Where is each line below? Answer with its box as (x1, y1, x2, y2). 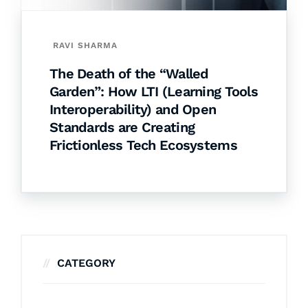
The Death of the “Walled (49, 65, 209, 82)
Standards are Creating (49, 119, 195, 136)
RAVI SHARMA (53, 41, 118, 51)
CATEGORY (57, 256, 115, 270)
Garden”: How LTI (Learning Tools (49, 83, 258, 100)
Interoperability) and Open (49, 101, 217, 118)
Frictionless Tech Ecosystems (49, 137, 237, 154)
